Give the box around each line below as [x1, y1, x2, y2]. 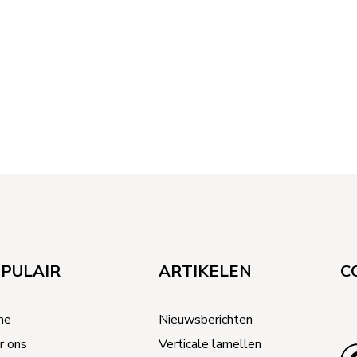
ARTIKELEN [159, 261, 252, 282]
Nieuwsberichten [159, 311, 253, 328]
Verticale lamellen [159, 335, 261, 353]
